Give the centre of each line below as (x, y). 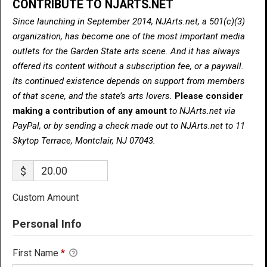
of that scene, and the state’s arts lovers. (94, 96)
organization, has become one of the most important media (129, 36)
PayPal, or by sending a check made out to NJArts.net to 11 (129, 125)
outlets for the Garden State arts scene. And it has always (126, 51)
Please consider (209, 96)
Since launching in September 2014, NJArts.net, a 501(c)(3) (129, 21)
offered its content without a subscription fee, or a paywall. (128, 66)
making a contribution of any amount (91, 111)
